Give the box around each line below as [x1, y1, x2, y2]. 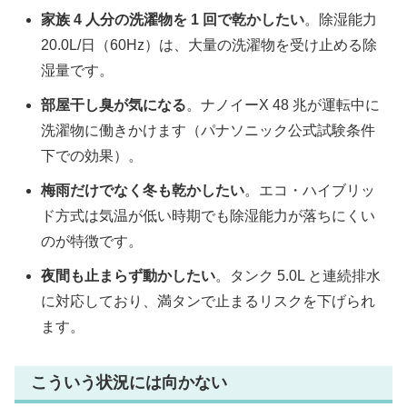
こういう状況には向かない [31, 373, 227, 392]
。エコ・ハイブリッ [244, 183, 376, 199]
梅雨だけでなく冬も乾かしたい [41, 183, 245, 199]
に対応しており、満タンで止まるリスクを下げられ [41, 293, 376, 310]
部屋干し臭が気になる [41, 97, 187, 114]
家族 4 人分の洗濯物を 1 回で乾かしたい [41, 12, 305, 28]
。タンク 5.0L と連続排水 [215, 268, 382, 284]
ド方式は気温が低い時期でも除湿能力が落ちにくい [41, 208, 376, 224]
